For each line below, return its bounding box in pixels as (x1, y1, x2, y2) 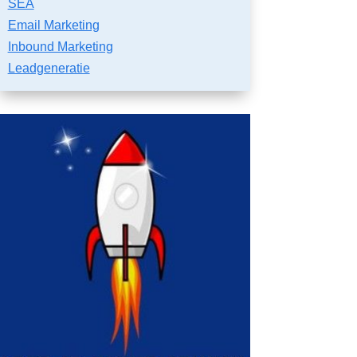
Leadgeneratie (7, 61, 90, 75)
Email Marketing (7, 18, 100, 32)
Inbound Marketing (7, 39, 113, 53)
